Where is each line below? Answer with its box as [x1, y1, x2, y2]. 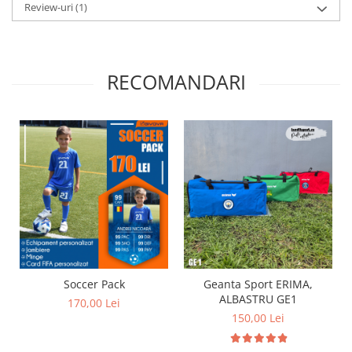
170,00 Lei [68, 295, 120, 310]
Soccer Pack [63, 277, 125, 291]
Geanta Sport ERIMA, [203, 277, 313, 291]
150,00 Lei [232, 310, 284, 325]
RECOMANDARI [106, 68, 246, 95]
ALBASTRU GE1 [219, 291, 297, 306]
